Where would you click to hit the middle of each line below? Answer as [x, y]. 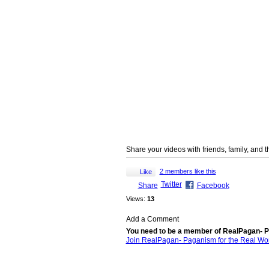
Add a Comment [152, 219]
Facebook [213, 185]
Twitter [171, 184]
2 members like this [188, 171]
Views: [135, 198]
